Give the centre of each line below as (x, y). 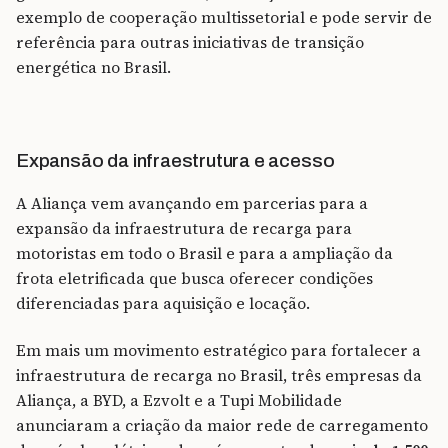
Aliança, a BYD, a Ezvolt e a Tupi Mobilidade (179, 400)
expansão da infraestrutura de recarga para (184, 228)
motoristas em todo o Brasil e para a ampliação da (204, 253)
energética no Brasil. (93, 67)
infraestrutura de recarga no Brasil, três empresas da (219, 375)
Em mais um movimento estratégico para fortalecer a (218, 350)
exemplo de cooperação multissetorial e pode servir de (224, 17)
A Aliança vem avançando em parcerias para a (192, 203)
